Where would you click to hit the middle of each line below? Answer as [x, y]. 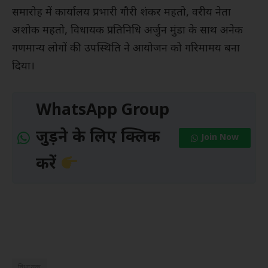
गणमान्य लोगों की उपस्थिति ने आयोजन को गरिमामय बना [126, 48]
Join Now [220, 138]
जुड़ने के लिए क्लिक [98, 138]
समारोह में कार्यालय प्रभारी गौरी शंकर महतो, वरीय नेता [121, 13]
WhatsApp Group [103, 111]
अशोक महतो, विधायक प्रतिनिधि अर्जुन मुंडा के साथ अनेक [127, 31]
